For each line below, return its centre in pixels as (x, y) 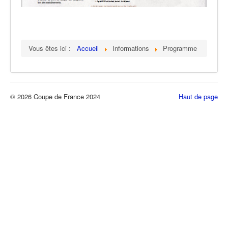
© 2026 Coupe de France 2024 (55, 97)
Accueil (88, 48)
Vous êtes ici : (52, 48)
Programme (180, 48)
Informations (132, 48)
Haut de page (198, 97)
